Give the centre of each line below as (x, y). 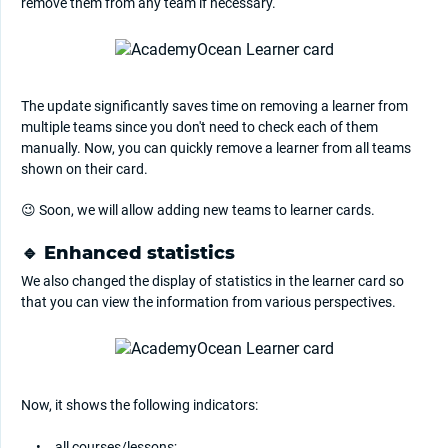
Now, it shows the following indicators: (139, 405)
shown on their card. (84, 169)
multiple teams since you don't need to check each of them (199, 127)
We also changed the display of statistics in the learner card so (212, 281)
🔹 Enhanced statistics (128, 253)
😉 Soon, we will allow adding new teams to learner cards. (198, 210)
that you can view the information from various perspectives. (208, 302)
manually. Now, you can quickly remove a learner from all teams (216, 148)
